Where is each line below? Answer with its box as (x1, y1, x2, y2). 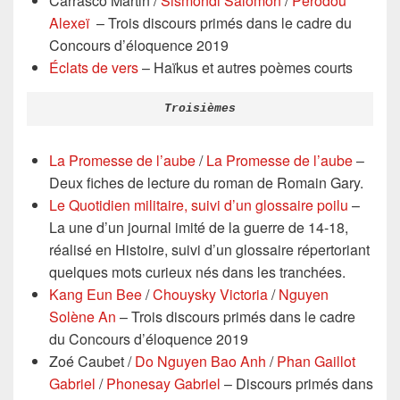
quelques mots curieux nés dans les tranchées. (49, 262, 346, 282)
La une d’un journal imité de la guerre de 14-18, (49, 217, 348, 237)
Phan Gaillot (277, 351, 355, 371)
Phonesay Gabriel (106, 373, 221, 394)
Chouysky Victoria (153, 284, 268, 304)
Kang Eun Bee (49, 284, 142, 304)
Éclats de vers (49, 56, 138, 78)
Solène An (49, 306, 116, 327)
